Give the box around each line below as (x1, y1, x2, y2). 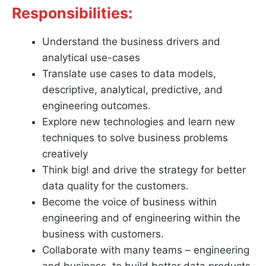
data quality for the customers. (42, 180, 189, 192)
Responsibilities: (12, 4, 132, 23)
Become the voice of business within (42, 196, 217, 208)
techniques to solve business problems (42, 132, 228, 144)
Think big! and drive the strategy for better (42, 164, 246, 176)
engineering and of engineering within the (42, 212, 240, 224)
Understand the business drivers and (42, 36, 220, 48)
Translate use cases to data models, (42, 68, 216, 80)
